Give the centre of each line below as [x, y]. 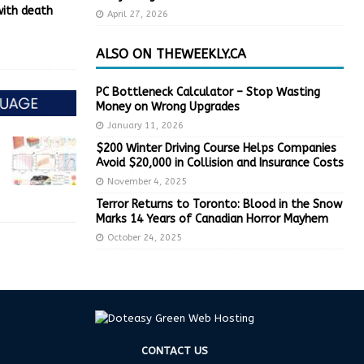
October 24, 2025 [144, 237]
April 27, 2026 [137, 14]
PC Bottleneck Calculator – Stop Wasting [208, 92]
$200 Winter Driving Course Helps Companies [216, 148]
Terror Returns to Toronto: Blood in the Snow [219, 204]
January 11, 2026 [145, 125]
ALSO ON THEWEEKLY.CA [171, 54]
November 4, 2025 [147, 181]
